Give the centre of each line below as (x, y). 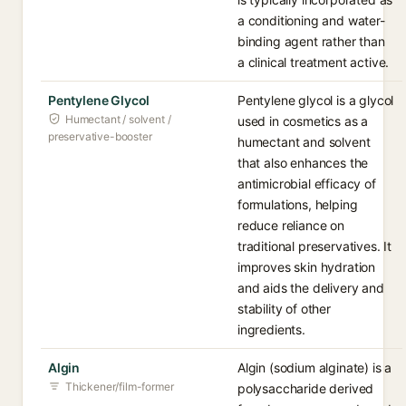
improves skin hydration (307, 267)
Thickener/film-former (120, 387)
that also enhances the (303, 163)
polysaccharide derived (306, 388)
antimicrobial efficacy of (307, 184)
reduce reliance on (291, 225)
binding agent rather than (311, 41)
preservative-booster (100, 136)
